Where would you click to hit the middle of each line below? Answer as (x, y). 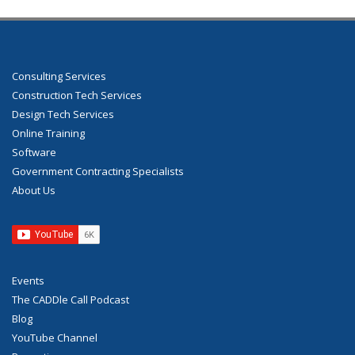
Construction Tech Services (77, 95)
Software (34, 153)
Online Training (48, 134)
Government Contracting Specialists (98, 172)
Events (28, 281)
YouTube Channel (55, 338)
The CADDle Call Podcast (71, 300)
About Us (34, 191)
